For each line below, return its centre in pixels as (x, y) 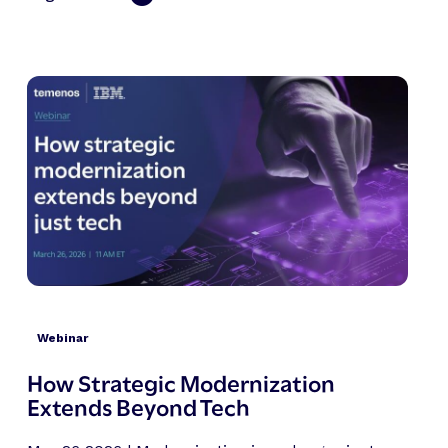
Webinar (62, 337)
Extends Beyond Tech (138, 405)
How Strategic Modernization (180, 381)
